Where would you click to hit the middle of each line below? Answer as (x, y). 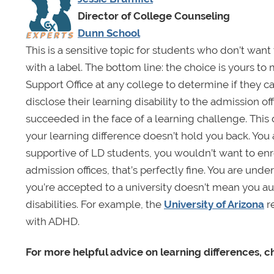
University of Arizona (214, 205)
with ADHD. (53, 222)
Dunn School (109, 33)
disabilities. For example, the (95, 205)
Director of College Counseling (154, 16)
